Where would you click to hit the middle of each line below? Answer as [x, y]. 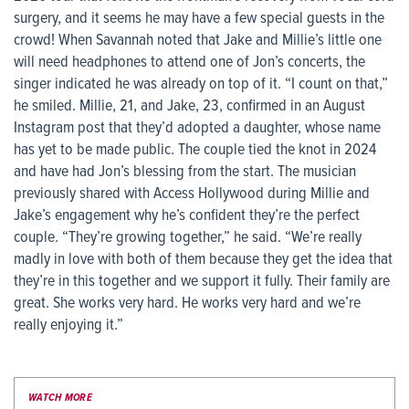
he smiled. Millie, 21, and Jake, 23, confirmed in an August [189, 107]
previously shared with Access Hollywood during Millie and [192, 194]
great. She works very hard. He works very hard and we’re [187, 304]
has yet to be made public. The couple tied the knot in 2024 [195, 151]
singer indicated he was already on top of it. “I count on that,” [201, 85]
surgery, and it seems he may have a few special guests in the [199, 19]
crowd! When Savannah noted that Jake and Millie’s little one [198, 41]
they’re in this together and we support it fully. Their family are [202, 282]
